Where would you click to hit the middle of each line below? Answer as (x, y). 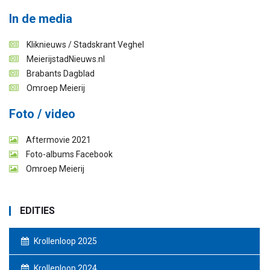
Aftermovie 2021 (58, 140)
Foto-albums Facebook (68, 154)
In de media (41, 19)
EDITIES (37, 211)
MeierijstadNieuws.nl (65, 59)
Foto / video (42, 114)
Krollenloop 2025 (64, 241)
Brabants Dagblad (60, 74)
